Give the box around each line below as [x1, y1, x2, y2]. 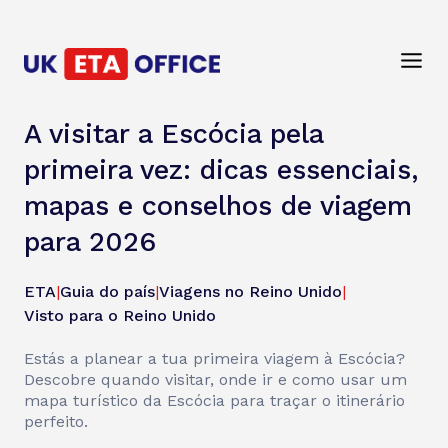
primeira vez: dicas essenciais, [24, 154, 418, 186]
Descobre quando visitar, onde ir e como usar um [24, 370, 407, 389]
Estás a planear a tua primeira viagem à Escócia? [24, 349, 405, 368]
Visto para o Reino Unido [24, 306, 216, 325]
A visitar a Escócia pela [24, 118, 323, 150]
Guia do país [60, 282, 155, 301]
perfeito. [24, 412, 88, 431]
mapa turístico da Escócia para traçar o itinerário [24, 391, 405, 410]
